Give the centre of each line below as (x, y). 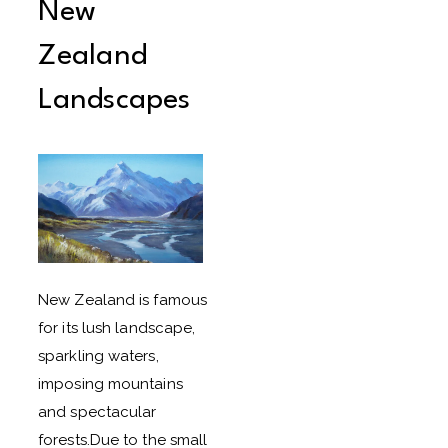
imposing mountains (110, 384)
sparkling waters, (98, 356)
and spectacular (97, 412)
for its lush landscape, (117, 328)
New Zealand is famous (123, 300)
